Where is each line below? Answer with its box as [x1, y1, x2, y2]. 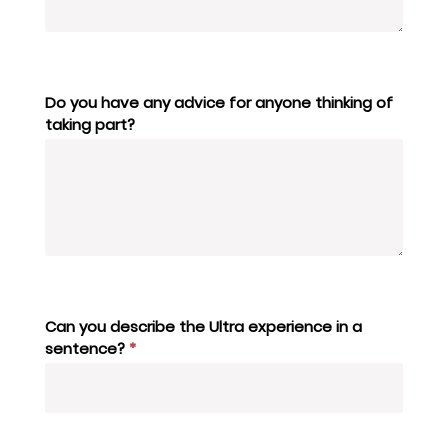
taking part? [45, 114, 135, 136]
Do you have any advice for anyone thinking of [45, 92, 393, 114]
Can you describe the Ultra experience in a [45, 316, 362, 338]
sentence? [45, 338, 129, 360]
